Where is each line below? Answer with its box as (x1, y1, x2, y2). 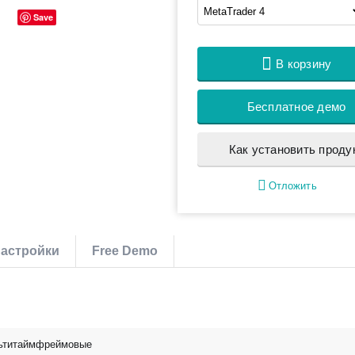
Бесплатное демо (246, 100, 346, 113)
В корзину (276, 57, 332, 71)
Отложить (269, 180, 317, 192)
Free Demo (92, 244, 158, 258)
